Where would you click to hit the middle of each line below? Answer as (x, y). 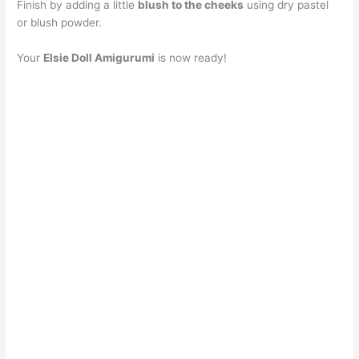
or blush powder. (60, 23)
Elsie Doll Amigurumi (99, 58)
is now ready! (191, 58)
